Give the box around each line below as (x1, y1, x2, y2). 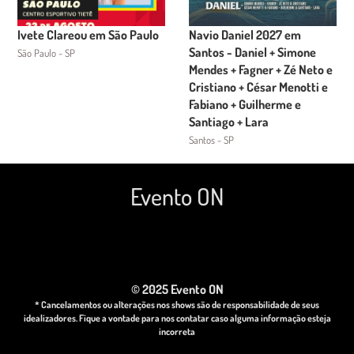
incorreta (159, 326, 195, 337)
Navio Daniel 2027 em (189, 27, 301, 43)
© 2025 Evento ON (130, 281, 224, 297)
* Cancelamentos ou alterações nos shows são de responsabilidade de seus (35, 299, 319, 311)
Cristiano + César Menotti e (189, 79, 328, 95)
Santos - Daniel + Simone (189, 44, 316, 60)
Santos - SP (189, 134, 234, 146)
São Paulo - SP (17, 47, 76, 59)
